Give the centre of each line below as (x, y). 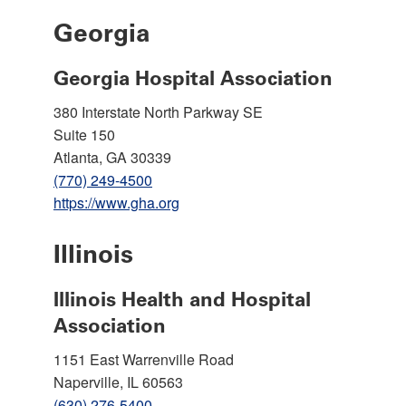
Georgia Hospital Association (193, 78)
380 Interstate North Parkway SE (158, 111)
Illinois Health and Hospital (182, 299)
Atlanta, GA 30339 (112, 157)
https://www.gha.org (116, 202)
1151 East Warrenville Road (144, 359)
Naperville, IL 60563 (118, 382)
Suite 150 (84, 134)
